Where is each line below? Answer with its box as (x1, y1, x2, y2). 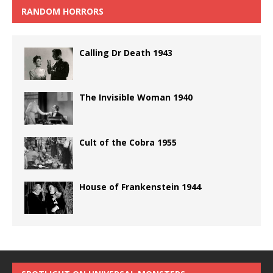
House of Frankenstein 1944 (79, 180, 201, 193)
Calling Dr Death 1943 (79, 46, 172, 58)
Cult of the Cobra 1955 (79, 136, 177, 148)
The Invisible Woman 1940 (79, 91, 193, 104)
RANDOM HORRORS (21, 5, 104, 17)
